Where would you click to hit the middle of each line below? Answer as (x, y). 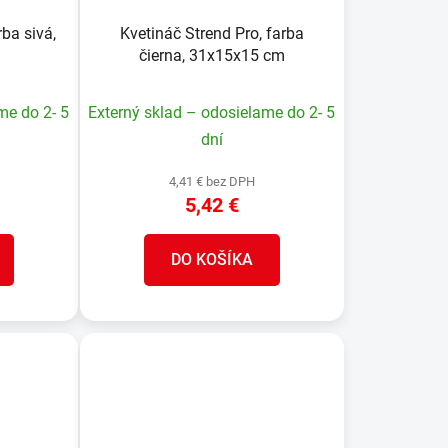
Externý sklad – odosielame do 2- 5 (212, 113)
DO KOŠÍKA (211, 260)
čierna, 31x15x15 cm (211, 56)
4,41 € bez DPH (211, 182)
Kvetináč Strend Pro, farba (211, 34)
